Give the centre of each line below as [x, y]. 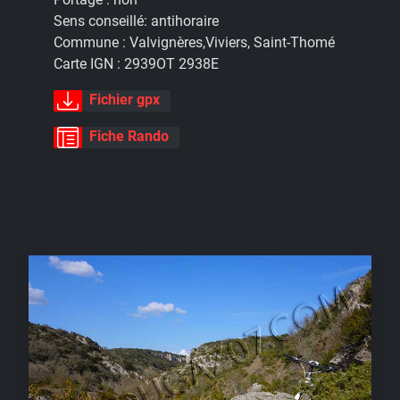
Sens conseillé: [102, 21]
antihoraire [185, 21]
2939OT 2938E [171, 64]
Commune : [92, 43]
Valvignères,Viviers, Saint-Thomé [232, 43]
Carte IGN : [89, 64]
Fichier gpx [125, 100]
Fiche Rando [129, 136]
